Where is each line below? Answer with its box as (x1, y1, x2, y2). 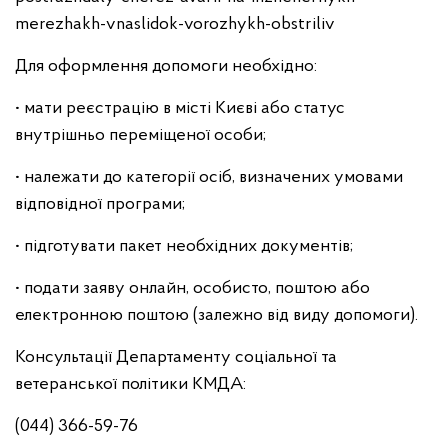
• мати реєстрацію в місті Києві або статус (15, 99, 345, 118)
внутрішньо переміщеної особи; (15, 126, 266, 145)
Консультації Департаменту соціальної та (15, 348, 337, 367)
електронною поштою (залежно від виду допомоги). (15, 306, 418, 325)
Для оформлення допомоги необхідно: (15, 57, 317, 76)
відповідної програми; (15, 195, 185, 214)
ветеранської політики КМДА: (15, 375, 246, 394)
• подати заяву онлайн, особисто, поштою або (15, 279, 370, 298)
